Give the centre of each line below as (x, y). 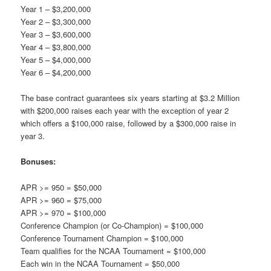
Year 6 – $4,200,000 (56, 73)
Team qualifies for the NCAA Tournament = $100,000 (113, 250)
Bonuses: (38, 162)
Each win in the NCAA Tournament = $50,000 (100, 263)
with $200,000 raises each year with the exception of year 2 (125, 111)
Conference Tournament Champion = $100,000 (102, 238)
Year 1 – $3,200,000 (56, 9)
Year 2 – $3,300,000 (56, 22)
